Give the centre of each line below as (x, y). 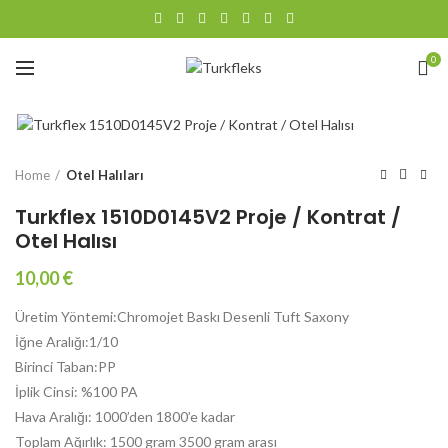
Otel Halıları (105, 175)
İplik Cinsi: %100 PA (76, 392)
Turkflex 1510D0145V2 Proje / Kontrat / (208, 217)
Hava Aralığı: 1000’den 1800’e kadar (125, 417)
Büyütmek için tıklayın (140, 101)
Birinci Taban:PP (65, 367)
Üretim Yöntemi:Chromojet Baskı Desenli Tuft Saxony (182, 317)
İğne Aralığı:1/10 (66, 342)
